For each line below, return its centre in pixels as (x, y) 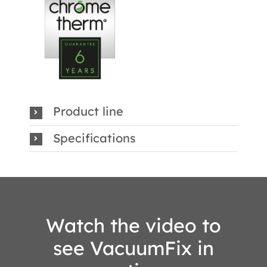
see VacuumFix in (133, 248)
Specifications (94, 138)
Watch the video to (133, 226)
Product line (88, 111)
